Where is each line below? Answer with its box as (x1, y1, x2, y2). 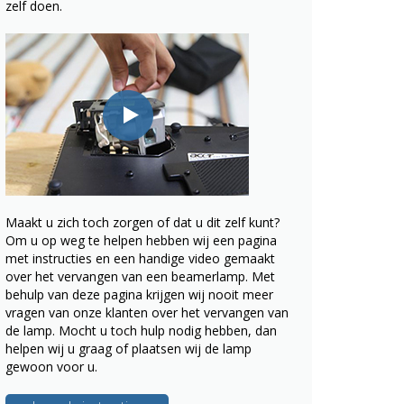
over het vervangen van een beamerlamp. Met (5, 268, 275, 285)
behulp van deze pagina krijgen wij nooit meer (5, 286, 273, 303)
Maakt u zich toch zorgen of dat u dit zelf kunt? (5, 214, 280, 231)
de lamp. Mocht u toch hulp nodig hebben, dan (5, 322, 277, 339)
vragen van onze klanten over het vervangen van (5, 304, 289, 321)
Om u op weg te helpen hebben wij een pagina (5, 232, 277, 249)
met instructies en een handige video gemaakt (5, 250, 275, 267)
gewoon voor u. (5, 358, 101, 375)
